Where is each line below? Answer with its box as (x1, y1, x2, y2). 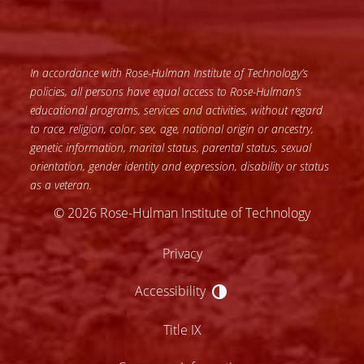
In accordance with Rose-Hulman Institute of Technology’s (30, 64, 309, 80)
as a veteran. (30, 176, 93, 193)
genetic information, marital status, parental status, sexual (30, 139, 312, 155)
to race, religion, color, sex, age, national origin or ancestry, (30, 120, 314, 136)
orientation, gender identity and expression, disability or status (30, 158, 330, 174)
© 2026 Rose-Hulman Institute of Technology (54, 203, 310, 221)
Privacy (162, 244, 202, 262)
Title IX (162, 320, 201, 338)
